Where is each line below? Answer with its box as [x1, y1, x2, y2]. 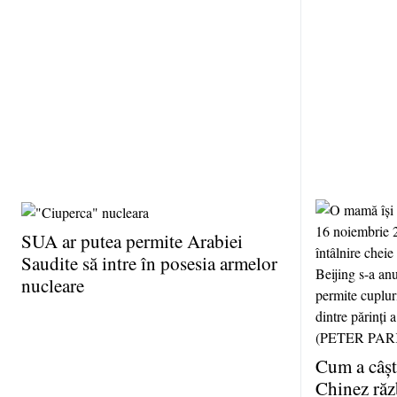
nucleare [21, 272, 84, 298]
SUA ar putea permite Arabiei [21, 228, 243, 253]
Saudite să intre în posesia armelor [21, 250, 277, 276]
